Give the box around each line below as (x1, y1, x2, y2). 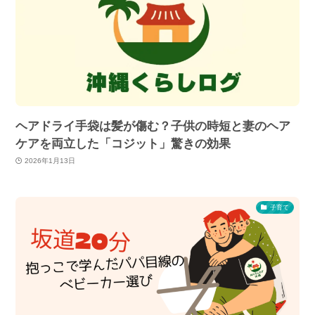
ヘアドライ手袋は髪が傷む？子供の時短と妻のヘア (15, 119, 291, 133)
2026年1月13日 (24, 157, 75, 165)
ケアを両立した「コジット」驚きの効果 (15, 136, 231, 150)
